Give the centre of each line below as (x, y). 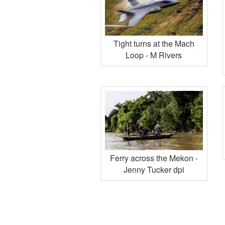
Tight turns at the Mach (154, 44)
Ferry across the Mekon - (154, 158)
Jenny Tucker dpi (154, 169)
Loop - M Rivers (154, 55)
